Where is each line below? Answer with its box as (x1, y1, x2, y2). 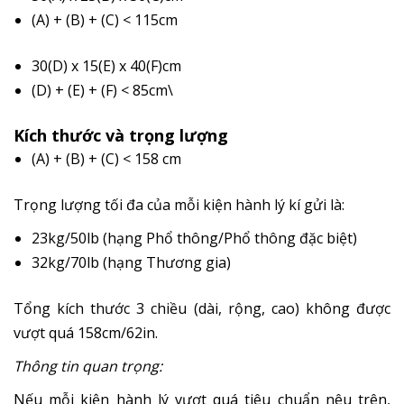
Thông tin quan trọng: (14, 355, 162, 376)
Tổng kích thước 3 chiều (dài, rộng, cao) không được (14, 298, 390, 318)
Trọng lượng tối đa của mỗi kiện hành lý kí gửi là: (14, 194, 344, 215)
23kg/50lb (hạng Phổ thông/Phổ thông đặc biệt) (32, 227, 361, 248)
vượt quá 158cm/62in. (14, 322, 158, 343)
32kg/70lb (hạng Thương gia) (32, 252, 234, 272)
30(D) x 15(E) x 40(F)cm (32, 55, 181, 76)
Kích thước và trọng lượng (14, 124, 228, 146)
